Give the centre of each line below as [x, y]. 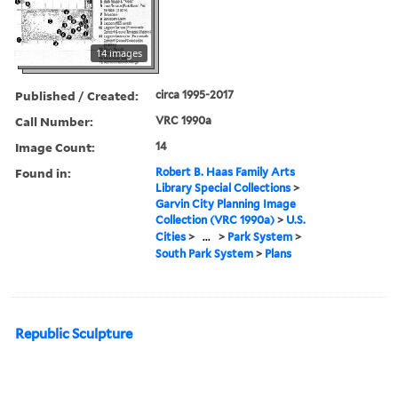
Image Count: [55, 147]
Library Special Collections [223, 187]
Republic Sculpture [74, 334]
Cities [171, 236]
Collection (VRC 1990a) [215, 219]
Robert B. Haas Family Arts [226, 171]
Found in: [43, 172]
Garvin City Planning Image [226, 203]
